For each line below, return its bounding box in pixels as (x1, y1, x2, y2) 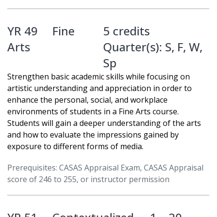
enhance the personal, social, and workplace (7, 94, 168, 106)
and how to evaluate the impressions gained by (7, 129, 179, 140)
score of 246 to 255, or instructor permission (7, 174, 170, 185)
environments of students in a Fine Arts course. (7, 106, 179, 117)
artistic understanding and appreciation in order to (7, 83, 192, 94)
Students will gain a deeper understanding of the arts (7, 118, 201, 129)
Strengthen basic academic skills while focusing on (7, 71, 190, 82)
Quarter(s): (103, 39, 165, 55)
